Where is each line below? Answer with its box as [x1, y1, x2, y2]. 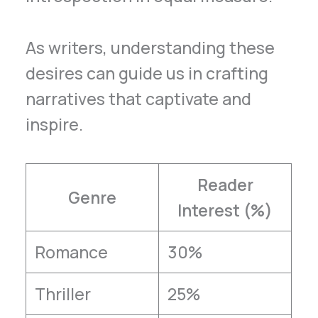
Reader [197, 172, 253, 196]
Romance [34, 240, 108, 263]
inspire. [26, 113, 84, 136]
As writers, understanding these [26, 36, 275, 60]
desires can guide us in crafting [26, 62, 269, 85]
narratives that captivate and [26, 87, 252, 111]
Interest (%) [177, 198, 273, 221]
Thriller [34, 282, 91, 305]
